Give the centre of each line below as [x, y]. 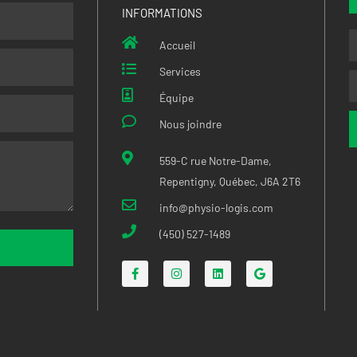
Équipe [176, 98]
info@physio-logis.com [216, 208]
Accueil [177, 45]
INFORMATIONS [162, 13]
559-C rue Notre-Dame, [215, 161]
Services [180, 72]
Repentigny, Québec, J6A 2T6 [229, 182]
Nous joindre [190, 124]
